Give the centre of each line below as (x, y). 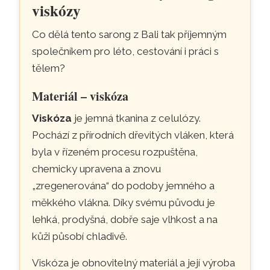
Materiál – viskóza (80, 96)
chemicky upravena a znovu (97, 168)
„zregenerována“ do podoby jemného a (124, 185)
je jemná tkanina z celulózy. (137, 118)
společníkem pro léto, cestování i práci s (126, 51)
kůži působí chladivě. (80, 236)
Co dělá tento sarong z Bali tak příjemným (130, 34)
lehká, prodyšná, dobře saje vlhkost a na (125, 219)
